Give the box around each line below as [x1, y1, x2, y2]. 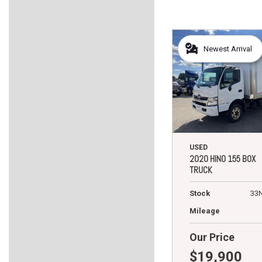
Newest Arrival [204, 44, 252, 53]
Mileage [189, 206, 220, 215]
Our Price [189, 230, 235, 243]
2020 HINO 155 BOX [189, 153, 256, 164]
